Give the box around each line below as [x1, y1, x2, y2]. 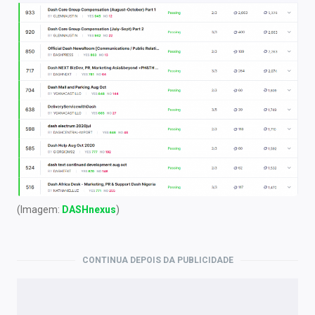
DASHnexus [62, 204, 116, 216]
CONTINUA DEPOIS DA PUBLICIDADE [82, 255, 233, 266]
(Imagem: [17, 204, 62, 216]
